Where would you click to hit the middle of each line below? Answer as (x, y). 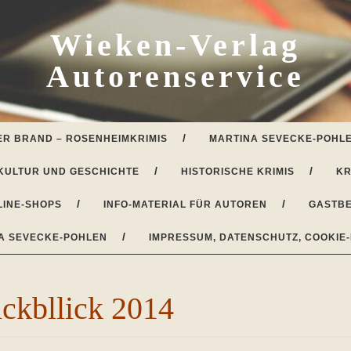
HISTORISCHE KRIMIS (238, 172)
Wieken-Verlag (175, 45)
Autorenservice (175, 76)
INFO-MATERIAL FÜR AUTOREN (185, 204)
